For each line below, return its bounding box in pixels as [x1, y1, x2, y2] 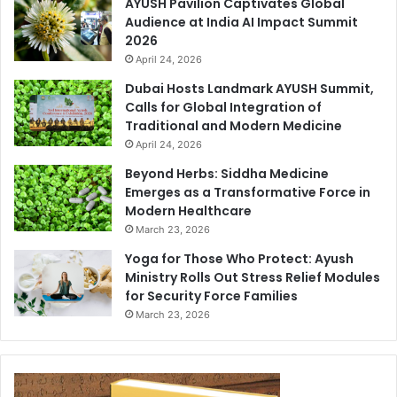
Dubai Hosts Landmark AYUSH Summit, [125, 79, 374, 97]
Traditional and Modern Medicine [125, 116, 342, 135]
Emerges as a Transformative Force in [125, 183, 370, 201]
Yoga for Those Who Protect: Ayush [125, 249, 354, 268]
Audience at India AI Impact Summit [125, 12, 358, 31]
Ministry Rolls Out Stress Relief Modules [125, 268, 380, 286]
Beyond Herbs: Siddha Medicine [125, 164, 329, 183]
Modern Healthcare [125, 201, 252, 220]
